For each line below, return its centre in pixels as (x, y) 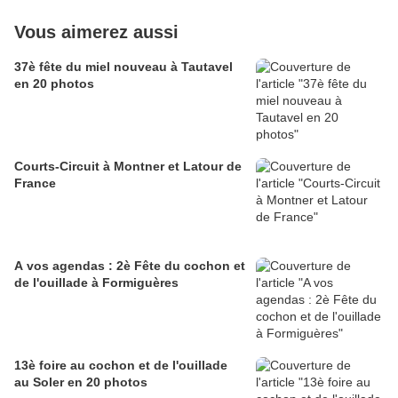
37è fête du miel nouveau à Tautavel (123, 67)
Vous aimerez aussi (96, 32)
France (35, 183)
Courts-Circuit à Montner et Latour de (128, 167)
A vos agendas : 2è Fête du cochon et (130, 266)
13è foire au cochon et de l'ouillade (121, 366)
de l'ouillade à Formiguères (96, 283)
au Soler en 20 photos (81, 382)
